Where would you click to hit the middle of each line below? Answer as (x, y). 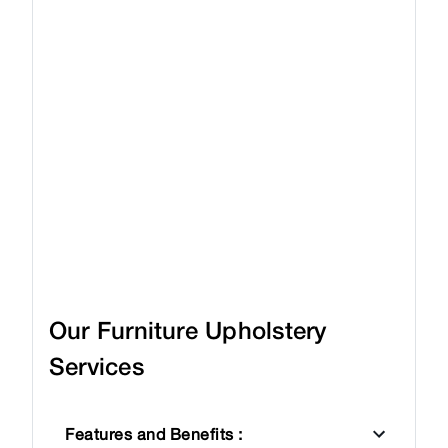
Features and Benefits (149, 434)
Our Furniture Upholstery (188, 330)
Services (96, 366)
